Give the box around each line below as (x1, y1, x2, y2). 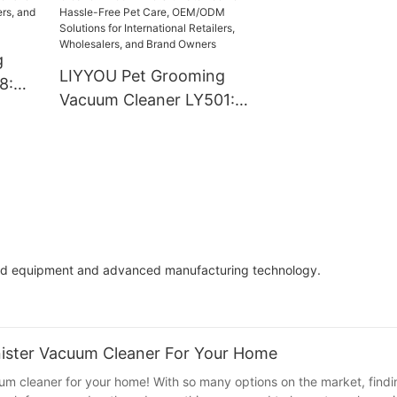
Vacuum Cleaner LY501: (58, 90, 235, 109)
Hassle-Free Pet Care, (58, 138, 222, 157)
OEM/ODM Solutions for (58, 162, 239, 181)
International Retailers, (58, 186, 229, 205)
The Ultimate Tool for (58, 114, 220, 133)
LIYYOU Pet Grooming (58, 66, 225, 85)
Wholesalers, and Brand (58, 210, 237, 229)
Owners (58, 234, 118, 253)
